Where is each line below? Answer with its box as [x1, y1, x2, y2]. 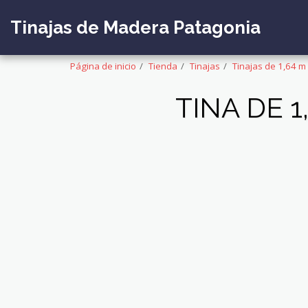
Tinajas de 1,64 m [232, 60, 306, 72]
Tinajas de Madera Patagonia [10, 16, 261, 38]
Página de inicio [70, 60, 136, 72]
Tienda [148, 60, 177, 72]
